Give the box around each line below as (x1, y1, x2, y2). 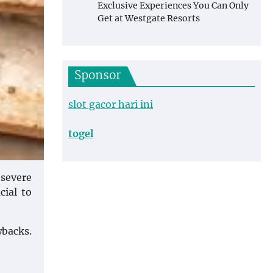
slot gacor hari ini (68, 98, 153, 110)
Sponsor (74, 66, 121, 86)
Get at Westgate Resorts (97, 13, 200, 24)
